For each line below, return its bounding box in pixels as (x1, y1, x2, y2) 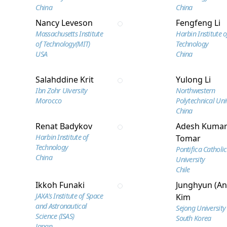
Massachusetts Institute (35, 29, 103, 39)
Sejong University (176, 203, 226, 213)
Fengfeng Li (176, 17, 221, 28)
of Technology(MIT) (35, 39, 90, 49)
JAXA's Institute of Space (35, 191, 103, 201)
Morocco (35, 96, 62, 105)
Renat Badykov (35, 121, 93, 132)
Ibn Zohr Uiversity (35, 86, 88, 95)
